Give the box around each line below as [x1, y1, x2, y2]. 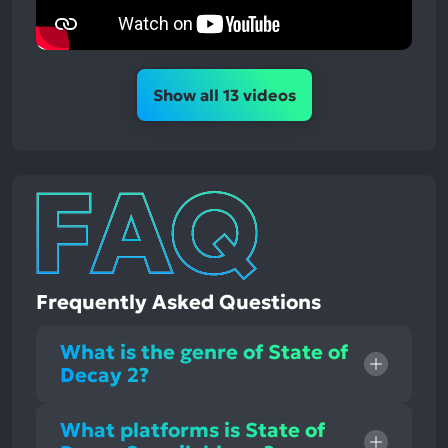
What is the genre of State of [60, 339, 348, 366]
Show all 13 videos [152, 85, 296, 106]
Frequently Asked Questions [36, 289, 321, 316]
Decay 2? [60, 362, 149, 389]
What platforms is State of [60, 417, 325, 444]
